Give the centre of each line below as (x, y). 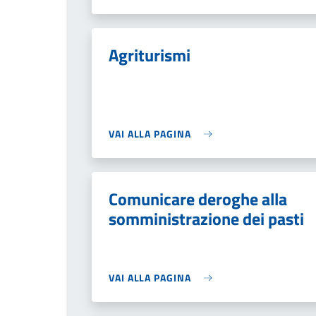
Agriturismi (150, 55)
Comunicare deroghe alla (198, 199)
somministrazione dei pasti (206, 219)
